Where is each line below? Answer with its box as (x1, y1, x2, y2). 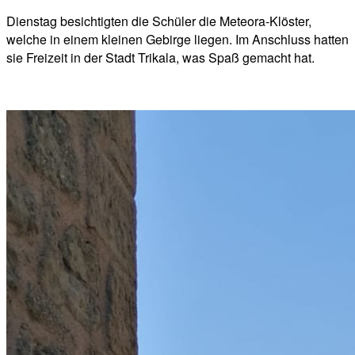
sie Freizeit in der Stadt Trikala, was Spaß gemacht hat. (6, 48, 315, 67)
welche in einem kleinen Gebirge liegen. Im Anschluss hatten (6, 29, 349, 48)
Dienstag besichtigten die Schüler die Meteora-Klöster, (6, 11, 311, 30)
